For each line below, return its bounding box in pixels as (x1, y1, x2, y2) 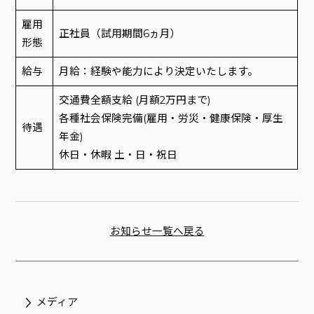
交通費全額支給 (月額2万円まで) (58, 94, 210, 107)
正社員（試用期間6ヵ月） (58, 27, 181, 41)
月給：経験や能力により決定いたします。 (58, 65, 258, 78)
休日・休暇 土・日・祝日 (58, 149, 177, 162)
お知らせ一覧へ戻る (109, 225, 205, 238)
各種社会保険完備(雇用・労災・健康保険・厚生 (58, 112, 283, 125)
